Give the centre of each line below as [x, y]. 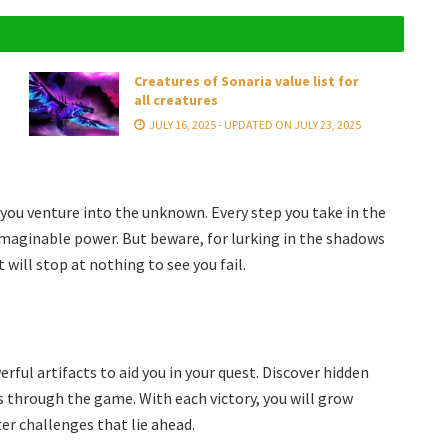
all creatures [176, 100]
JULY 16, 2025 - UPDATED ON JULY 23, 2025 [254, 125]
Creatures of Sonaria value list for [246, 81]
